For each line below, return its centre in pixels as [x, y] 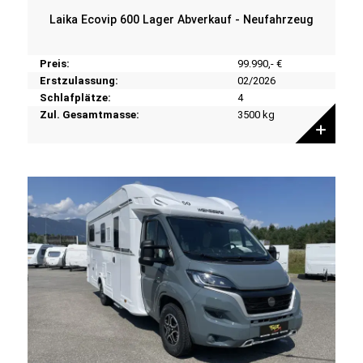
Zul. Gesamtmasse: [89, 114]
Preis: [54, 63]
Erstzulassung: [79, 80]
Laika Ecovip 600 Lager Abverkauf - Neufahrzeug [181, 19]
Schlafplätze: [75, 97]
